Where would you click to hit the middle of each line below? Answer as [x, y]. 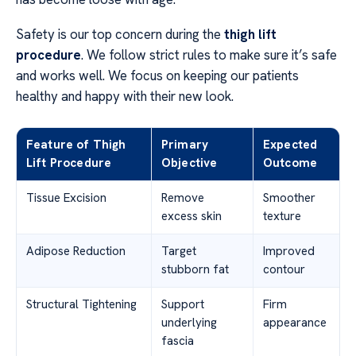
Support [183, 305]
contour [284, 270]
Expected [290, 145]
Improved [289, 252]
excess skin [192, 217]
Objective [190, 163]
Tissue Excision [66, 198]
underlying [189, 323]
